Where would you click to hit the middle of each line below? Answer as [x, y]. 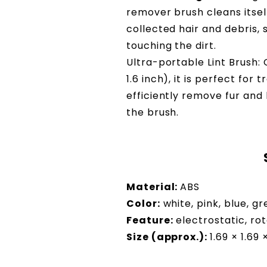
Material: [153, 187]
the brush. [153, 112]
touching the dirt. [171, 45]
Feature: [150, 220]
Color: [143, 203]
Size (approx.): [168, 237]
